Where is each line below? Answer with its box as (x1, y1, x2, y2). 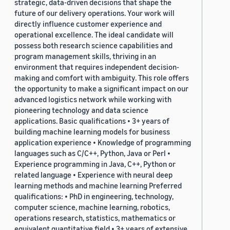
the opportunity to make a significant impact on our (14, 84, 188, 93)
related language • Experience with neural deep (14, 170, 172, 180)
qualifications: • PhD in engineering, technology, (14, 191, 174, 201)
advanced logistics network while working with (14, 94, 171, 104)
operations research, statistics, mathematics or (14, 213, 176, 223)
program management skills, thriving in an (14, 51, 156, 61)
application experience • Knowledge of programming (14, 138, 191, 147)
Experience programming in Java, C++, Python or (14, 159, 176, 169)
